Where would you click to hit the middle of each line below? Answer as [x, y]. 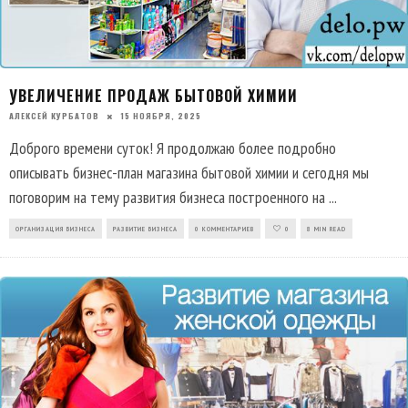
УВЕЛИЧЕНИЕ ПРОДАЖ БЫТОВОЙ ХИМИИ [153, 96]
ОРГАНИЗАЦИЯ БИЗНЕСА [56, 229]
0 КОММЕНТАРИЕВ [224, 229]
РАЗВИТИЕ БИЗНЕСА [145, 229]
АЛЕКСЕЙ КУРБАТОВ [54, 116]
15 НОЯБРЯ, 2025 [161, 116]
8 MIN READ [326, 229]
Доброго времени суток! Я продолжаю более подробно [173, 148]
